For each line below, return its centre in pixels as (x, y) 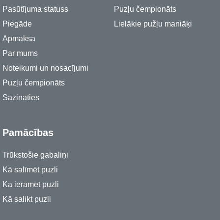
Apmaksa (19, 38)
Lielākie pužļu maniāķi (153, 24)
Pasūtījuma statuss (35, 9)
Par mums (20, 53)
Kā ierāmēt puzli (31, 184)
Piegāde (17, 24)
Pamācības (28, 132)
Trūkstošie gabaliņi (35, 155)
